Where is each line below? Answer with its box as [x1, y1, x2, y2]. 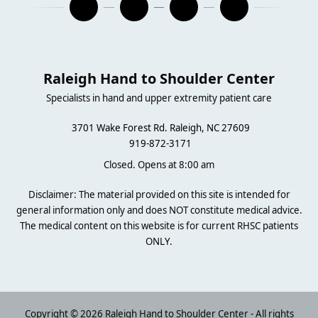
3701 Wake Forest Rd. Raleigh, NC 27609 [71, 121, 250, 135]
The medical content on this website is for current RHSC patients [20, 219, 298, 233]
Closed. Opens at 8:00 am [104, 158, 214, 172]
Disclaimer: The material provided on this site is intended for [28, 188, 290, 202]
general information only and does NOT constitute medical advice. [16, 204, 302, 217]
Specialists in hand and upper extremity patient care [46, 92, 272, 105]
